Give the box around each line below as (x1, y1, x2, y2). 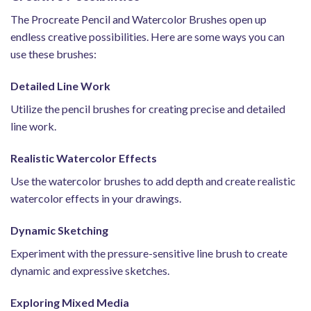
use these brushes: (10, 47, 96, 61)
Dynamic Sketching (10, 223, 108, 237)
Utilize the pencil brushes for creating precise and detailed (10, 102, 285, 116)
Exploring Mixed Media (10, 295, 129, 309)
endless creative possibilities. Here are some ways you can (10, 30, 285, 44)
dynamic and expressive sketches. (10, 263, 169, 277)
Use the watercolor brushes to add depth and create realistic (10, 174, 296, 187)
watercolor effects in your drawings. (10, 191, 181, 205)
